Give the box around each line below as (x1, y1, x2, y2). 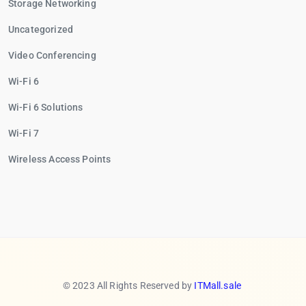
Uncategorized (8, 24, 73, 35)
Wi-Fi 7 (8, 128, 40, 139)
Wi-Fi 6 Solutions (8, 102, 83, 113)
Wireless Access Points (8, 154, 111, 165)
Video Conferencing (8, 50, 96, 61)
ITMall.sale (192, 280, 244, 291)
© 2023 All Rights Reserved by (62, 280, 193, 291)
